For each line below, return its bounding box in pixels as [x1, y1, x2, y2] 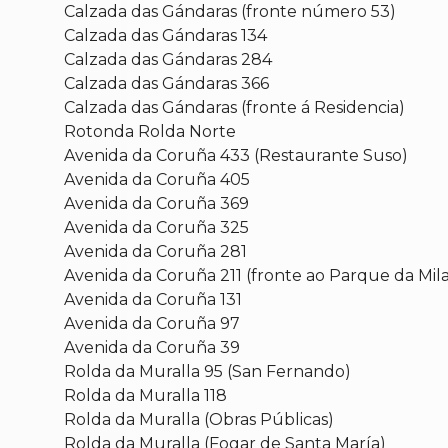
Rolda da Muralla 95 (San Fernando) [64, 361, 351, 381]
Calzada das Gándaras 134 [64, 25, 267, 45]
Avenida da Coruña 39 [64, 337, 240, 357]
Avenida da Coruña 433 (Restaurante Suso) [64, 145, 408, 165]
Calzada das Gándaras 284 [64, 49, 272, 69]
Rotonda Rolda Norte [64, 121, 236, 141]
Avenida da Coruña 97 [64, 313, 240, 333]
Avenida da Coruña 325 [64, 217, 249, 237]
